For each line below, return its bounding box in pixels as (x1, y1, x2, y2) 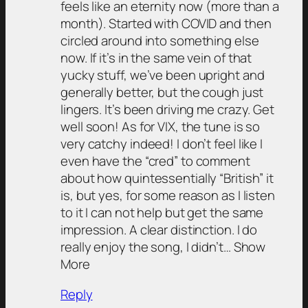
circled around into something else (60, 32, 259, 50)
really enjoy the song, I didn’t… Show (60, 238, 266, 256)
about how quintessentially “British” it (60, 169, 274, 188)
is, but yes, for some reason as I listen (60, 186, 275, 205)
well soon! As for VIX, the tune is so (60, 118, 261, 136)
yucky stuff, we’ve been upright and (60, 66, 265, 85)
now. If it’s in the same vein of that (60, 49, 252, 67)
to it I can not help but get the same (60, 203, 264, 222)
